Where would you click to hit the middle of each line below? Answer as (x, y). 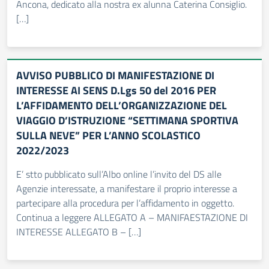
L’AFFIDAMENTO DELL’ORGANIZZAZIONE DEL (122, 105)
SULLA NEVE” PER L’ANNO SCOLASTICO (108, 135)
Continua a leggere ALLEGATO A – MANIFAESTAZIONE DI (132, 217)
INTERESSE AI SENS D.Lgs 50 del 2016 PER (116, 90)
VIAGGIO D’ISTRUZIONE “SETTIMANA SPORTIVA (127, 120)
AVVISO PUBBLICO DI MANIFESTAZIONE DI (115, 75)
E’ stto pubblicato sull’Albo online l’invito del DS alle (119, 174)
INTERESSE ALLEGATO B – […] (79, 232)
